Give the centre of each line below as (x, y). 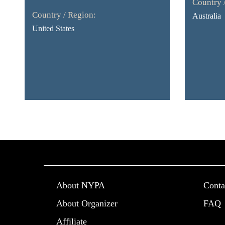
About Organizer (87, 203)
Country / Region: (64, 15)
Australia (206, 16)
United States (53, 28)
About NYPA (81, 185)
